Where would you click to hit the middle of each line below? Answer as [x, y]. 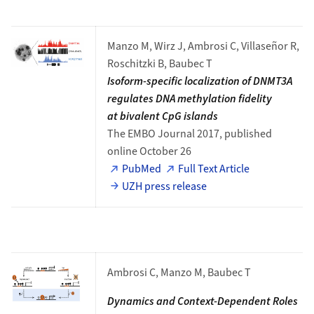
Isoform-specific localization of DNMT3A [199, 81]
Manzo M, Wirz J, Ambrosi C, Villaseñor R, [203, 46]
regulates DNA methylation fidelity [189, 99]
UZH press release [165, 186]
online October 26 [149, 151]
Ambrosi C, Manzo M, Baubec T [179, 273]
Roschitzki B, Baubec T [159, 64]
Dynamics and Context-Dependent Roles [202, 301]
